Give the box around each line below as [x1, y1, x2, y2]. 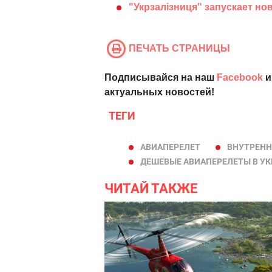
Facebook [217, 72, 263, 83]
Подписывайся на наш [104, 72, 217, 83]
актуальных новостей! [104, 87, 214, 98]
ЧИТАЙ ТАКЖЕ [104, 181, 197, 197]
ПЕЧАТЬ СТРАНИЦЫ [129, 43, 230, 54]
